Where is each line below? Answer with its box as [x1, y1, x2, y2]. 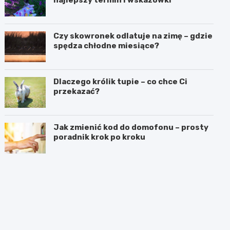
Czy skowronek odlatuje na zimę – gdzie [53, 31, 213, 41]
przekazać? [53, 86, 100, 96]
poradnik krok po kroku [53, 132, 146, 142]
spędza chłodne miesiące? [53, 41, 160, 50]
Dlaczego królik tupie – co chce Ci [53, 76, 188, 86]
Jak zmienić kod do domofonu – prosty [53, 122, 209, 132]
